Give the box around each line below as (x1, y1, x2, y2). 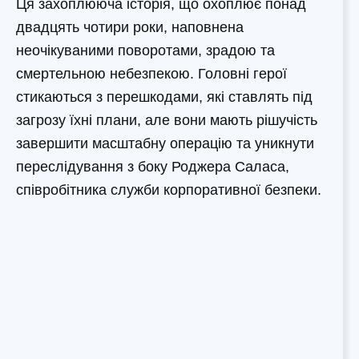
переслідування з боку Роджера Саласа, (16, 159, 289, 175)
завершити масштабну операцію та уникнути (16, 135, 314, 152)
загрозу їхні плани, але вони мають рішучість (16, 112, 317, 129)
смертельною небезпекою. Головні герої (16, 66, 287, 83)
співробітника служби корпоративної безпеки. (16, 182, 321, 199)
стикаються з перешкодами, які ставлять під (16, 89, 313, 106)
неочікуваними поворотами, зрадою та (16, 42, 275, 59)
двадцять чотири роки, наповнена (16, 19, 244, 36)
